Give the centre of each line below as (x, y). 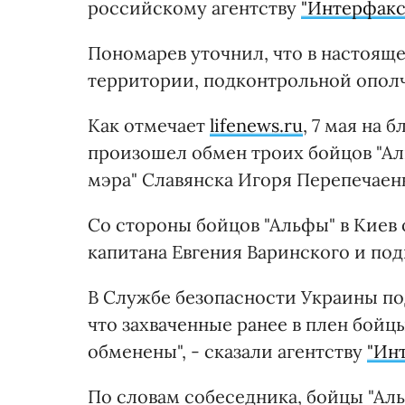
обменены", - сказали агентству (227, 351)
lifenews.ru (256, 125)
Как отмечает (149, 125)
